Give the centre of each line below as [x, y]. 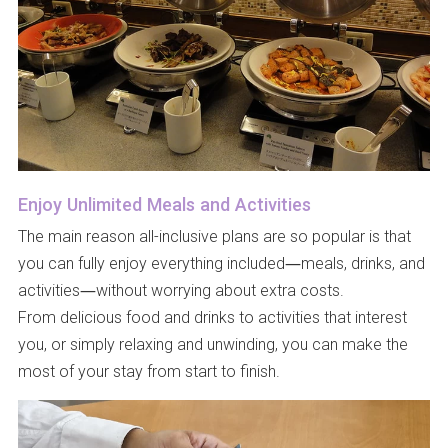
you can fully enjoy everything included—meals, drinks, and [221, 262]
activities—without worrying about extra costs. [180, 289]
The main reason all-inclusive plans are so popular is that [214, 235]
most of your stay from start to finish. [148, 370]
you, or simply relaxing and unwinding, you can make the [212, 343]
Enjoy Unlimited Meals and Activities [164, 203]
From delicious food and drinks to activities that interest [212, 316]
